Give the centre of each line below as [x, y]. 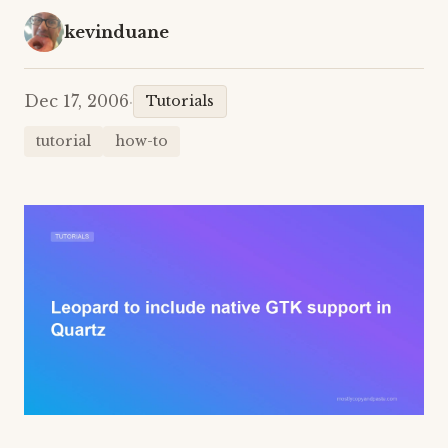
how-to [141, 141]
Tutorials [180, 101]
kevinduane [116, 31]
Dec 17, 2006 [76, 101]
